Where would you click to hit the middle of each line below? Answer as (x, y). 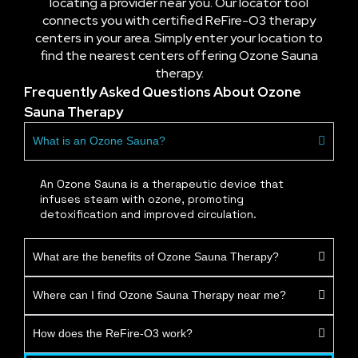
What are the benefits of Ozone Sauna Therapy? (156, 257)
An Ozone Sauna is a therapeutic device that (162, 183)
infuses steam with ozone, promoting (142, 199)
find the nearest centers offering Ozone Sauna (179, 55)
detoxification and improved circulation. (148, 214)
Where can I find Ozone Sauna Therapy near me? (159, 295)
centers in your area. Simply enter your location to (179, 38)
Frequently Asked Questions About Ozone (163, 91)
